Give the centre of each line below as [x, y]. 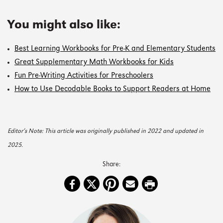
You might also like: [64, 25]
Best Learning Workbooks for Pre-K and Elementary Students [115, 49]
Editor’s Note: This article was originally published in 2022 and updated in [106, 132]
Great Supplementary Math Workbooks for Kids [94, 62]
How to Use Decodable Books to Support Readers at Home [112, 89]
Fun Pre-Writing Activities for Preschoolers [84, 76]
